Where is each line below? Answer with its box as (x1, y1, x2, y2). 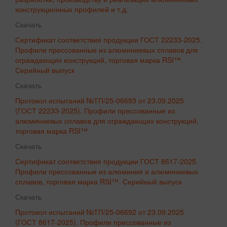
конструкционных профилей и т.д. (15, 4, 128, 14)
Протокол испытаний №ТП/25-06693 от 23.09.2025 (15, 95, 184, 105)
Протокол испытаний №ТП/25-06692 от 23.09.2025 (15, 206, 184, 217)
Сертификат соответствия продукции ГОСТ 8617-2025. (15, 156, 198, 166)
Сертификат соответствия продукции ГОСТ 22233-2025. (15, 34, 202, 45)
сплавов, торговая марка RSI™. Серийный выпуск (15, 176, 182, 186)
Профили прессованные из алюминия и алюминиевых (15, 166, 198, 176)
